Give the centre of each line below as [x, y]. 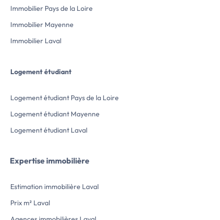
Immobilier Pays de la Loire [52, 9]
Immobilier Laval [36, 41]
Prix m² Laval [30, 203]
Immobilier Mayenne [42, 25]
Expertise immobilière [50, 161]
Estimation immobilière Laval [55, 187]
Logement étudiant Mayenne [55, 114]
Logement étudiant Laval [49, 130]
